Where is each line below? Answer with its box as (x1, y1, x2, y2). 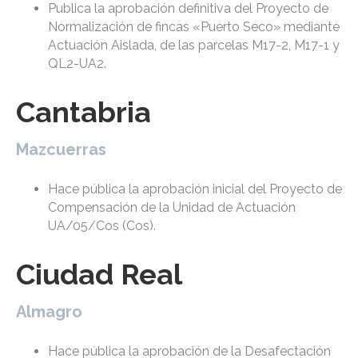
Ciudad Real (16, 257, 182, 292)
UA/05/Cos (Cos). (48, 218, 156, 234)
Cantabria (16, 95, 151, 129)
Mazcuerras (16, 140, 106, 160)
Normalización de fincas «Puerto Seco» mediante (48, 19, 340, 35)
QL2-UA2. (48, 56, 106, 72)
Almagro (16, 302, 82, 322)
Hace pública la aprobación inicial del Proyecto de (48, 181, 342, 197)
